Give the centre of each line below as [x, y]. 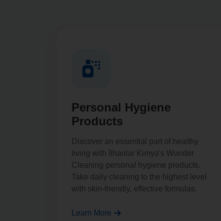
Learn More [92, 213]
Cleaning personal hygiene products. [136, 165]
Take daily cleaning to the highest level [139, 177]
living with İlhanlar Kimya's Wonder [133, 153]
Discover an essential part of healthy [135, 141]
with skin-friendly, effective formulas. [134, 189]
